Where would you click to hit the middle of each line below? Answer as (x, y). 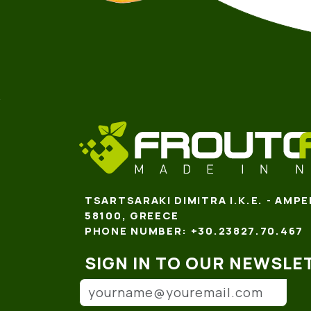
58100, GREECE (132, 215)
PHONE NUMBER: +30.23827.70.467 (194, 230)
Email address (118, 286)
